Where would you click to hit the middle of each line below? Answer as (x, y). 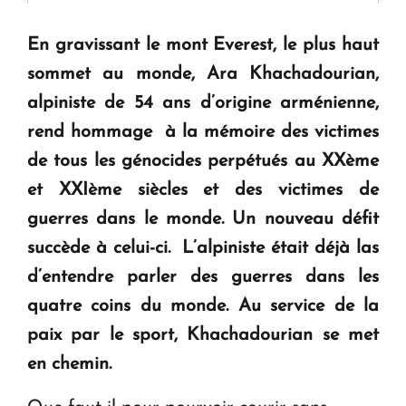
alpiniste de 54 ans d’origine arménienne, (203, 104)
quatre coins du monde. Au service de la (203, 307)
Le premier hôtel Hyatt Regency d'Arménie (185, 48)
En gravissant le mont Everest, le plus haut (203, 46)
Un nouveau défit (306, 220)
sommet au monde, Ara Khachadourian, (203, 75)
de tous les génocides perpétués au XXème (203, 162)
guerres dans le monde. (126, 220)
